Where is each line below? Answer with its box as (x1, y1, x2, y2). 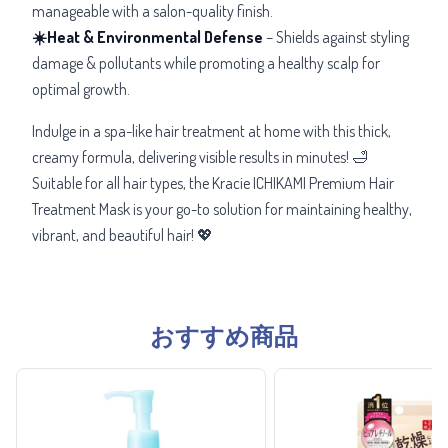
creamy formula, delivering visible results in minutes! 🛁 (32, 146, 368, 167)
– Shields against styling (263, 26, 409, 47)
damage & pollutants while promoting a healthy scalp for (32, 52, 380, 73)
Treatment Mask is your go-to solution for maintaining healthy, (32, 198, 412, 219)
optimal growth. (32, 78, 130, 99)
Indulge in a (32, 120, 101, 141)
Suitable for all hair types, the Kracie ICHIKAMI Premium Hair (32, 172, 394, 193)
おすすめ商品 (150, 319, 298, 351)
